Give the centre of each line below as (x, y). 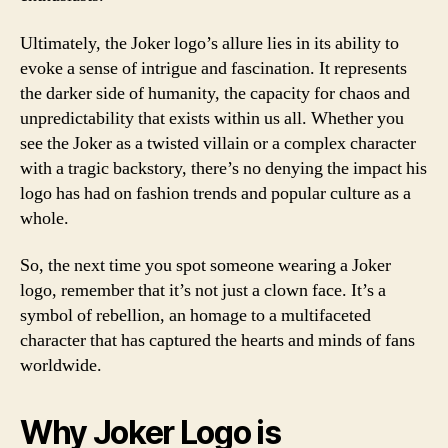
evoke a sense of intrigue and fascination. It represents (213, 68)
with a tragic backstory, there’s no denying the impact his (223, 168)
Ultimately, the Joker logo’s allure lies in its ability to (209, 43)
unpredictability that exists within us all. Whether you (212, 118)
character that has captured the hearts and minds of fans (217, 340)
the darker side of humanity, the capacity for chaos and (215, 93)
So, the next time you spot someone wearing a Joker (205, 265)
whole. (44, 218)
